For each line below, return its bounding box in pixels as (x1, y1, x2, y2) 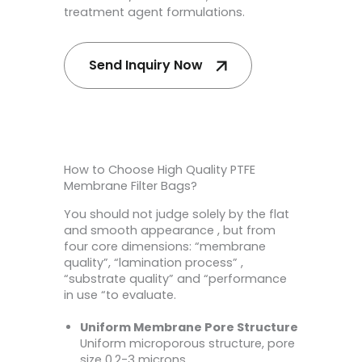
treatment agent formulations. (64, 3, 245, 20)
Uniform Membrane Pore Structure (80, 319, 298, 336)
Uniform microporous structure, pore (80, 335, 295, 352)
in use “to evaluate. (64, 287, 176, 304)
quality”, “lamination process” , (64, 255, 243, 271)
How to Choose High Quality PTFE (64, 162, 255, 179)
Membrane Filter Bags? (64, 178, 197, 195)
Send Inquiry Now (89, 56, 203, 75)
